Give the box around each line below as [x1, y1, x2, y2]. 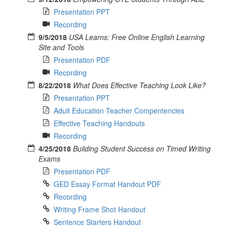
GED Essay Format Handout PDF [54, 178, 161, 189]
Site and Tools [39, 42, 84, 52]
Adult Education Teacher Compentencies [54, 105, 184, 116]
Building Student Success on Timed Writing [73, 143, 211, 154]
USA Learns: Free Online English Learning [69, 31, 205, 42]
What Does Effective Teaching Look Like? [73, 80, 206, 90]
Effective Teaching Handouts [54, 118, 145, 128]
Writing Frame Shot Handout [54, 204, 145, 214]
